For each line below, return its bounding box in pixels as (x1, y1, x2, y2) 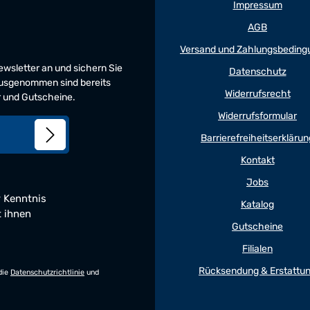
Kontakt (240, 154, 275, 166)
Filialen (242, 243, 273, 255)
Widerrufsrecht (224, 88, 291, 100)
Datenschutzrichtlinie (10, 268, 84, 277)
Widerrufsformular (218, 110, 297, 122)
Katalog (241, 199, 274, 210)
